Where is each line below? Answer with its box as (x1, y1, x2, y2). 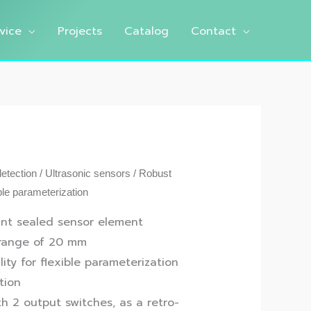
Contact (191, 22, 236, 40)
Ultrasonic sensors (45, 168, 131, 180)
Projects (58, 22, 102, 40)
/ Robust (131, 168, 172, 180)
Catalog (124, 22, 169, 40)
